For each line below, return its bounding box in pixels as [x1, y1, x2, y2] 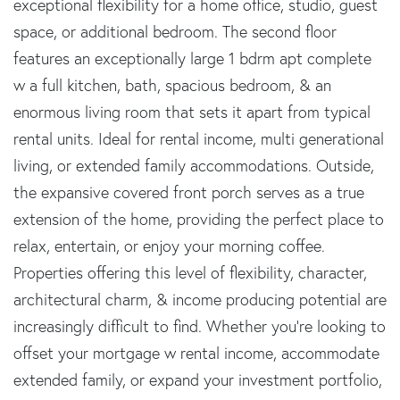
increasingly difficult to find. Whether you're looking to [13, 315, 386, 337]
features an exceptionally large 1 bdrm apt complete [13, 47, 371, 69]
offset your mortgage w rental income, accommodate [13, 342, 379, 363]
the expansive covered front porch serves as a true [13, 181, 364, 203]
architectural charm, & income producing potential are [13, 288, 387, 310]
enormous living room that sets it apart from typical [13, 101, 371, 122]
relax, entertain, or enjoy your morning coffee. [13, 235, 325, 256]
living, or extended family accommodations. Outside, [13, 154, 374, 176]
